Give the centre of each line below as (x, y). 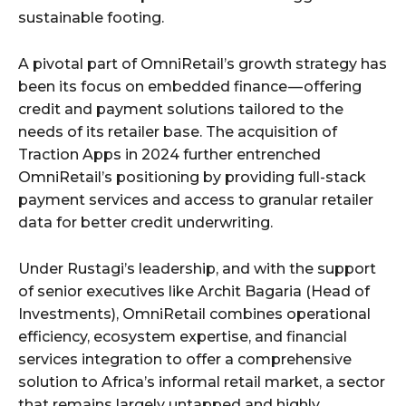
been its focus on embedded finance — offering (190, 86)
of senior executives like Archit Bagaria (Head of (194, 291)
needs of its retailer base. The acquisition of (178, 131)
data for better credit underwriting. (145, 222)
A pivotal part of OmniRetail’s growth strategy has (203, 63)
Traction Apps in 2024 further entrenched (169, 154)
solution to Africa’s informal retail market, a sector (202, 382)
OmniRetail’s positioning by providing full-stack (192, 177)
